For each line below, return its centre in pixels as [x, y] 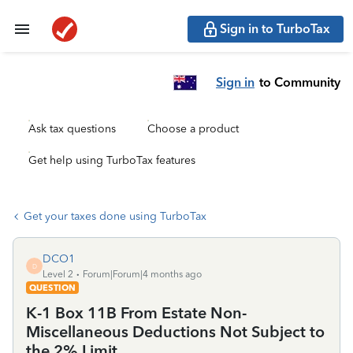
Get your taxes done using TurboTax [115, 216]
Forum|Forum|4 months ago [142, 274]
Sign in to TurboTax [275, 29]
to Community [300, 82]
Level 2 [58, 274]
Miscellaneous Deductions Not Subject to [175, 332]
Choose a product [193, 129]
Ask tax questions [72, 129]
